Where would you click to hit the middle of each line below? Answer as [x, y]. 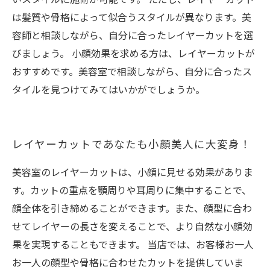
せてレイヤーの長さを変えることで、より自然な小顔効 [132, 226]
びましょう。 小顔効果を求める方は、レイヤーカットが [133, 53]
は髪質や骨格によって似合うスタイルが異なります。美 [132, 17]
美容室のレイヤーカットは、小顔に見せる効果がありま [133, 172]
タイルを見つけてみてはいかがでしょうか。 [108, 89]
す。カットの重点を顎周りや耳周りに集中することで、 [132, 190]
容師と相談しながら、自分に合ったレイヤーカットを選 [133, 35]
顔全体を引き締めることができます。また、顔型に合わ [132, 208]
